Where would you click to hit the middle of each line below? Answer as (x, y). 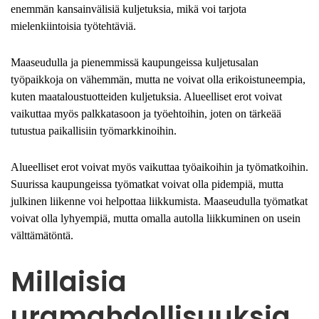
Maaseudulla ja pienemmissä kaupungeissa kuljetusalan (135, 63)
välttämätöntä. (42, 236)
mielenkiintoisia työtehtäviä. (73, 26)
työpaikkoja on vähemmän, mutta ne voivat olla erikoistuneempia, (158, 80)
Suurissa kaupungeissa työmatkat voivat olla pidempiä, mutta (147, 184)
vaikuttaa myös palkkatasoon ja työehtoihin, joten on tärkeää (146, 114)
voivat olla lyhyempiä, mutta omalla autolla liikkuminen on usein (156, 219)
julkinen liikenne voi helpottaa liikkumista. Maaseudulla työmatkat (159, 202)
